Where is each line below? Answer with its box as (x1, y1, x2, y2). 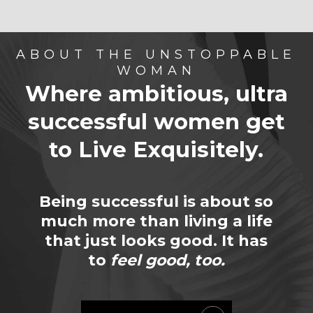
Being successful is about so (39, 191, 274, 211)
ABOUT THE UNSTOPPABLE (16, 46, 297, 62)
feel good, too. (110, 250, 225, 270)
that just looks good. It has (45, 231, 268, 250)
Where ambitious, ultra (24, 80, 288, 107)
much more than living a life (40, 211, 272, 231)
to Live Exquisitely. (49, 136, 264, 163)
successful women (27, 108, 246, 135)
